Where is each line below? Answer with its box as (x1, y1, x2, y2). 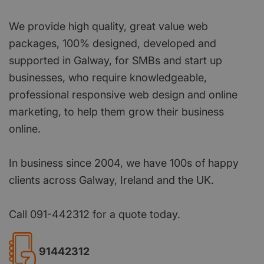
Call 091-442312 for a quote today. (9, 207, 180, 220)
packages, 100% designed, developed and (9, 37, 216, 49)
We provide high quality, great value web (9, 19, 208, 32)
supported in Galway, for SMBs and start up (9, 54, 222, 67)
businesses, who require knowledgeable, (9, 71, 207, 84)
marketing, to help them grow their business (9, 105, 224, 118)
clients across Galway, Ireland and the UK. (9, 173, 214, 186)
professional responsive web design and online (9, 88, 237, 101)
